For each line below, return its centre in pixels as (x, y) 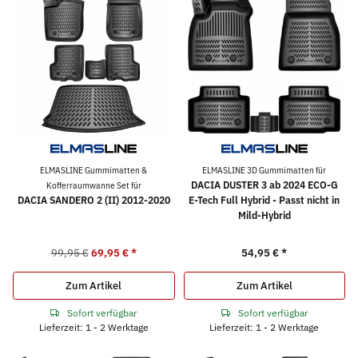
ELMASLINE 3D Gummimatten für (265, 170)
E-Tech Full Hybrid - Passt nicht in (265, 200)
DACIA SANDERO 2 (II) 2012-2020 (93, 200)
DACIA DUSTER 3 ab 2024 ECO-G (264, 185)
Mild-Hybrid (264, 215)
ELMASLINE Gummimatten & (94, 170)
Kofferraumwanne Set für (93, 185)
